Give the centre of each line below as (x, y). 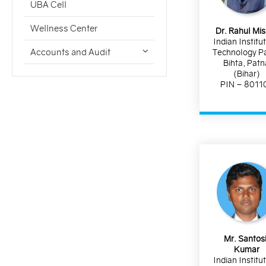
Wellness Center (64, 28)
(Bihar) (246, 73)
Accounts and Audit (70, 52)
